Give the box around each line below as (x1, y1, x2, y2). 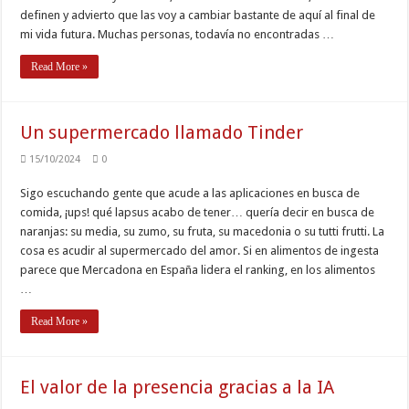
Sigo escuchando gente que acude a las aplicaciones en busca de (20, 186, 361, 200)
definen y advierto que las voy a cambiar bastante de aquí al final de (20, 8, 376, 22)
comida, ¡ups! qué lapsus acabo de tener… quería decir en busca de (20, 205, 375, 219)
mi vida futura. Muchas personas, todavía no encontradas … (20, 27, 335, 41)
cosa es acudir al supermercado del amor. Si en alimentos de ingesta (20, 244, 380, 257)
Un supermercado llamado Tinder (20, 121, 304, 143)
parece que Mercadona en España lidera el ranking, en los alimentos (20, 263, 376, 277)
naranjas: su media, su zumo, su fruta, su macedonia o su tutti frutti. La (20, 225, 385, 238)
